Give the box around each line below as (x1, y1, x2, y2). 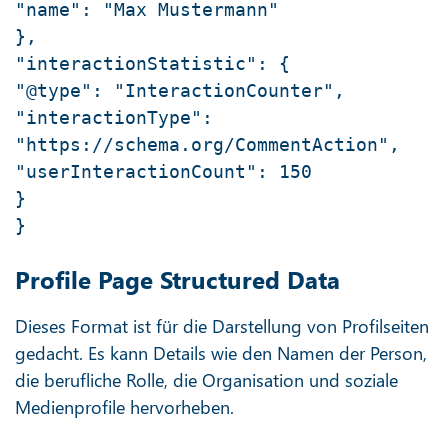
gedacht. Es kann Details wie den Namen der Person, (15, 341, 427, 366)
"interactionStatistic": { (15, 53, 290, 75)
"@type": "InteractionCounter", (15, 80, 345, 102)
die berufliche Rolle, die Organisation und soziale (15, 368, 398, 393)
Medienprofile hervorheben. (15, 395, 234, 420)
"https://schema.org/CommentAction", (15, 134, 400, 156)
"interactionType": (15, 107, 213, 129)
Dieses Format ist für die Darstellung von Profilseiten (15, 314, 429, 339)
